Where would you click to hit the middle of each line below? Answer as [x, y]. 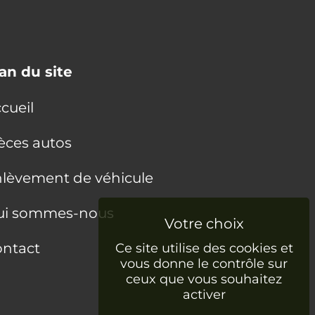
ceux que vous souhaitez [204, 279]
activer [204, 295]
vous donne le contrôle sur [204, 264]
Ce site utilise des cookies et [204, 248]
